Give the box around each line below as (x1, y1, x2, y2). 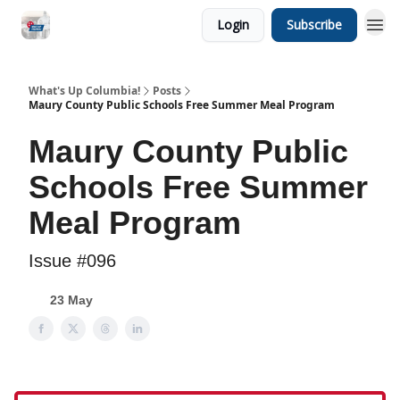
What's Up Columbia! (29, 83, 140, 98)
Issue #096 (29, 251, 116, 271)
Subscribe (287, 16, 342, 33)
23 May (50, 293, 93, 307)
